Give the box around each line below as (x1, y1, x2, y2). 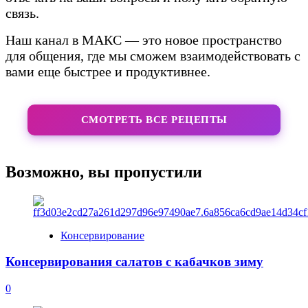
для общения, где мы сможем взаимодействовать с (5, 47, 300, 63)
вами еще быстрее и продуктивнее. (5, 63, 210, 79)
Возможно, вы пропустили (5, 162, 202, 181)
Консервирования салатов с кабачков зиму (5, 254, 263, 269)
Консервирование (60, 229, 144, 241)
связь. (5, 5, 39, 21)
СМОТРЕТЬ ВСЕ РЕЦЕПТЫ (80, 113, 228, 125)
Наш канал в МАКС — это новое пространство (5, 32, 282, 47)
